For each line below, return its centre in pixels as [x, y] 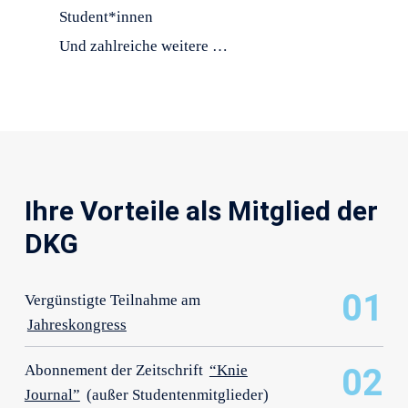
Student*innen [106, 17]
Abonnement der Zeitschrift [115, 370]
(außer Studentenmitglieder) [175, 394]
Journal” [52, 394]
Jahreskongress [76, 324]
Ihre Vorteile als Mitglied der [201, 210]
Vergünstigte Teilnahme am [112, 300]
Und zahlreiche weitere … [143, 46]
